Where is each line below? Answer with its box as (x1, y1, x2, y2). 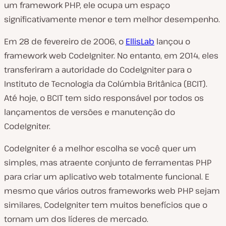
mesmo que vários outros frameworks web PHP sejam (4, 185, 220, 196)
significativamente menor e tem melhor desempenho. (4, 13, 220, 25)
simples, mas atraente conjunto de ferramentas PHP (4, 156, 211, 168)
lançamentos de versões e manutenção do (4, 106, 175, 118)
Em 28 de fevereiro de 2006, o (4, 35, 126, 47)
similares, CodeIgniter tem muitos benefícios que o (4, 199, 207, 210)
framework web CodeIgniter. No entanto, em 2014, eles (4, 49, 218, 61)
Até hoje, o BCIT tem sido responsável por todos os (4, 92, 204, 103)
